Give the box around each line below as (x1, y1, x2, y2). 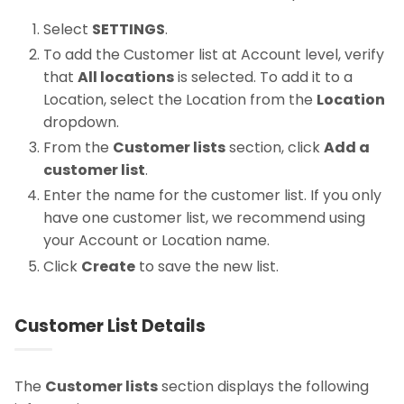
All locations (78, 66, 174, 87)
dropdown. (43, 111, 119, 133)
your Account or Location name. (43, 230, 270, 252)
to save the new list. (135, 255, 279, 277)
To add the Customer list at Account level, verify (43, 43, 384, 65)
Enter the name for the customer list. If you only (43, 185, 381, 207)
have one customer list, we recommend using (43, 207, 365, 229)
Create (81, 255, 135, 277)
